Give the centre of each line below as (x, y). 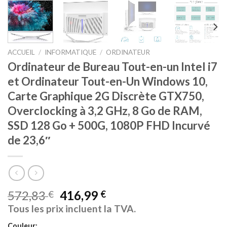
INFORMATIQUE (71, 52)
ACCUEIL (21, 52)
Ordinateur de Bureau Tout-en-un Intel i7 (112, 67)
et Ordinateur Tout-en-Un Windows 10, (108, 82)
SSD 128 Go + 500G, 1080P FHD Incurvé (109, 126)
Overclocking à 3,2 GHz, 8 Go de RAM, (105, 111)
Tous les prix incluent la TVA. (72, 209)
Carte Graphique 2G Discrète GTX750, (106, 96)
